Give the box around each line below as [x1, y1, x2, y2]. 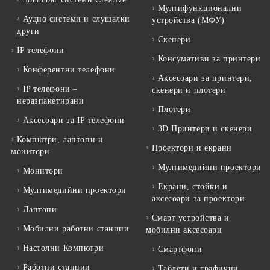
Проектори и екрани [151, 143, 232, 153]
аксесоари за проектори [152, 194, 245, 204]
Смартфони [157, 245, 202, 254]
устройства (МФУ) [152, 16, 225, 25]
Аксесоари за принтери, [157, 74, 253, 83]
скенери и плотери [152, 86, 226, 95]
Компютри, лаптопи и [16, 135, 104, 145]
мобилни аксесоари [146, 225, 222, 235]
